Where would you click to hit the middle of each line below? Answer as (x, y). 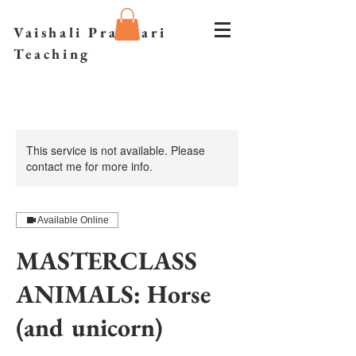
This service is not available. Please (116, 150)
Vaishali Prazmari (90, 32)
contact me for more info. (89, 166)
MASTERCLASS (107, 261)
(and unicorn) (89, 327)
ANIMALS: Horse (113, 294)
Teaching (52, 54)
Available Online (73, 220)
